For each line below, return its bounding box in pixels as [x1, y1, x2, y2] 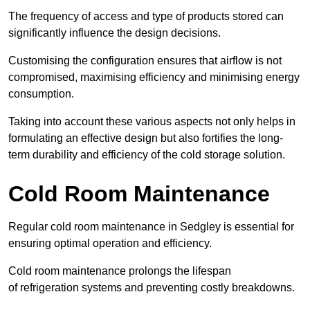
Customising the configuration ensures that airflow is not [8, 54, 282, 66]
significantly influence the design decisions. [8, 26, 221, 39]
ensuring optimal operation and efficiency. [8, 237, 212, 249]
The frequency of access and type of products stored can [8, 10, 284, 22]
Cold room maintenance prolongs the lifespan [8, 264, 231, 277]
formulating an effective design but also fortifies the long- [8, 131, 283, 144]
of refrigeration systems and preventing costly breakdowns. [8, 281, 295, 293]
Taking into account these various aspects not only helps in [8, 115, 295, 127]
